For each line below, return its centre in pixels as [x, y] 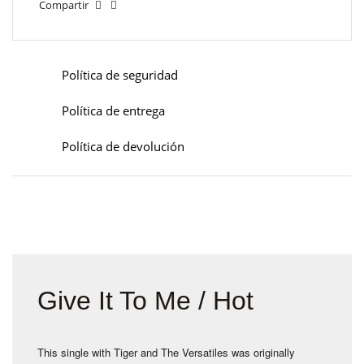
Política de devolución [123, 146]
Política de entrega [113, 110]
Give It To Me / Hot [145, 301]
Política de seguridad [120, 75]
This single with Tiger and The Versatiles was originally [166, 352]
